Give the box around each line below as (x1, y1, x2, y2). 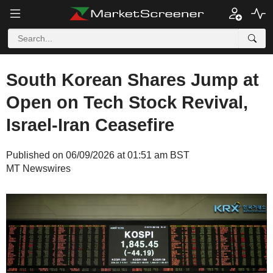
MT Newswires (6, 163, 71, 174)
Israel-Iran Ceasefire (6, 115, 174, 135)
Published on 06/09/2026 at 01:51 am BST (6, 150, 190, 160)
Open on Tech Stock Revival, (6, 93, 248, 112)
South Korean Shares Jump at (6, 70, 259, 90)
